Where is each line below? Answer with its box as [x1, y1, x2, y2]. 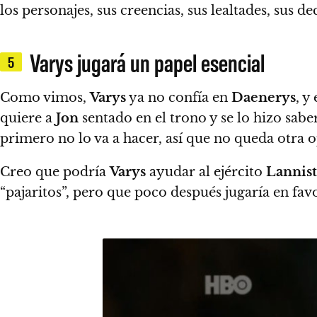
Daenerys [231, 89, 296, 105]
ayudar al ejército [146, 163, 266, 180]
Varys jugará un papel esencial [29, 47, 265, 77]
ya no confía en [126, 89, 231, 105]
